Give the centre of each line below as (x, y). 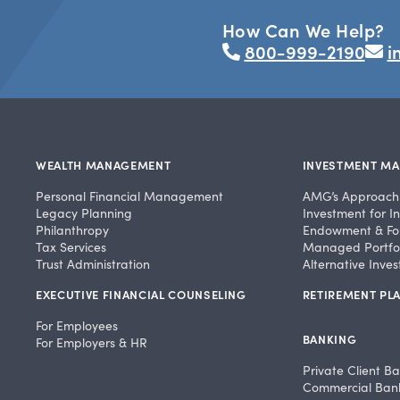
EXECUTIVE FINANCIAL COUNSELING (141, 295)
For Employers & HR (92, 343)
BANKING (329, 339)
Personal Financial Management (129, 196)
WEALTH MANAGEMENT (104, 165)
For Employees (77, 326)
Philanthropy (72, 230)
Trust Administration (93, 264)
